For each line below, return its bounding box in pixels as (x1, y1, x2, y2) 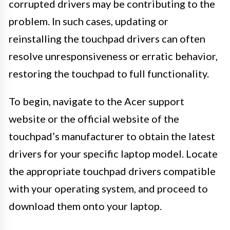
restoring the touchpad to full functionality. (9, 67, 209, 80)
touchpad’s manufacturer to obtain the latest (9, 130, 215, 143)
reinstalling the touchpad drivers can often (9, 32, 205, 45)
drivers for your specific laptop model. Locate (9, 147, 218, 160)
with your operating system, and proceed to (9, 182, 208, 195)
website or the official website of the (9, 112, 179, 125)
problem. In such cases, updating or (9, 15, 168, 28)
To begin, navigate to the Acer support (9, 95, 184, 108)
